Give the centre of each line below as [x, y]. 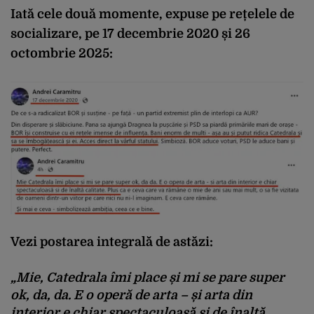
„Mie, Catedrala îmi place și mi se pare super [148, 278]
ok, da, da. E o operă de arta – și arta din [131, 295]
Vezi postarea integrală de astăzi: [112, 242]
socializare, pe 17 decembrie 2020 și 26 [130, 33]
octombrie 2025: [62, 53]
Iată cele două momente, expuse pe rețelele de [152, 14]
